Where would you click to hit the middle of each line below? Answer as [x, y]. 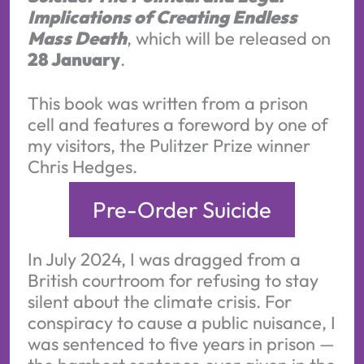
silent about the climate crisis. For [159, 301]
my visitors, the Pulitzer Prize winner [169, 145]
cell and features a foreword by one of [178, 124]
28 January [74, 60]
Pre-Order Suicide [182, 210]
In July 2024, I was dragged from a [164, 259]
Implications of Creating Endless [162, 17]
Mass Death [77, 39]
